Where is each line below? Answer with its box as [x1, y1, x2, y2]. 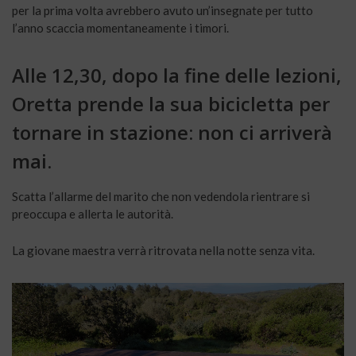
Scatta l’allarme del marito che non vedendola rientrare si [12, 189, 310, 204]
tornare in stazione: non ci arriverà [12, 119, 332, 146]
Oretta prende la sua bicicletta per [12, 91, 330, 118]
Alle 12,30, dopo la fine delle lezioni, [12, 62, 342, 89]
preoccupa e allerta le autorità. [12, 207, 173, 222]
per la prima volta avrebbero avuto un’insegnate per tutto [12, 3, 313, 18]
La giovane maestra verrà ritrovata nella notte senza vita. [12, 243, 315, 258]
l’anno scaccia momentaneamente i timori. [12, 21, 229, 36]
